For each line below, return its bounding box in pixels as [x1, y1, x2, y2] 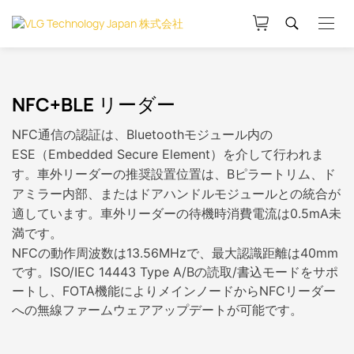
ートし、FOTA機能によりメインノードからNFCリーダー [12, 283, 336, 299]
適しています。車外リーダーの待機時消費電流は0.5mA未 [12, 205, 341, 221]
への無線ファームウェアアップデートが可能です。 [12, 302, 303, 318]
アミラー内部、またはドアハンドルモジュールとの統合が [12, 186, 341, 201]
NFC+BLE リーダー [12, 91, 175, 117]
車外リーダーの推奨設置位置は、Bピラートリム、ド [37, 166, 336, 182]
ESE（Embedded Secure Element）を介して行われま [12, 146, 324, 162]
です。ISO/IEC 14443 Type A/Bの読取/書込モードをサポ [12, 264, 338, 280]
